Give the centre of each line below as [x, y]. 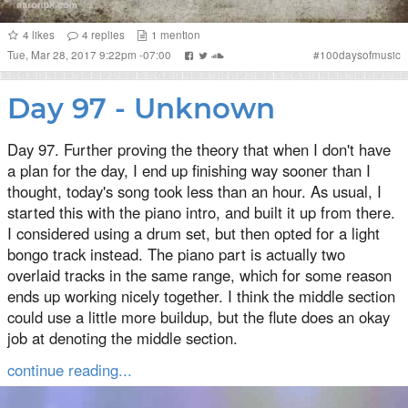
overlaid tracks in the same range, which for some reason [199, 275]
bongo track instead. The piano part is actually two [176, 254]
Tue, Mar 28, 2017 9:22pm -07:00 [91, 54]
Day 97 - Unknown [141, 108]
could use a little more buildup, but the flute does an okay [199, 316]
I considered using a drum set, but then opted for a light [194, 233]
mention [179, 34]
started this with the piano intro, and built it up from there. [201, 212]
